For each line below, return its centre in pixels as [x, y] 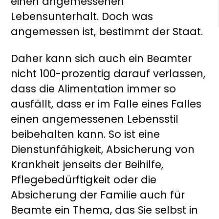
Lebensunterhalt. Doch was [82, 17]
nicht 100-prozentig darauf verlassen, [108, 74]
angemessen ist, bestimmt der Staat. [107, 32]
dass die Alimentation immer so [94, 89]
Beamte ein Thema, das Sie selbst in [105, 210]
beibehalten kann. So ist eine [86, 134]
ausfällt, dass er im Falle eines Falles [106, 104]
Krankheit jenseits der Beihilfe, [87, 165]
